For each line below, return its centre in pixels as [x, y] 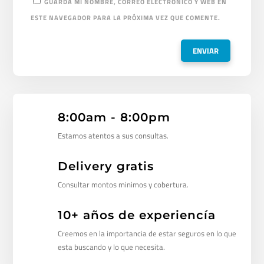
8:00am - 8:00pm [114, 118]
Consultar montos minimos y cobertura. [123, 185]
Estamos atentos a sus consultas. [113, 136]
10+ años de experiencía [136, 215]
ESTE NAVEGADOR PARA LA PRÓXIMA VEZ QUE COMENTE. [126, 18]
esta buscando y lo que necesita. [111, 247]
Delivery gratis [105, 166]
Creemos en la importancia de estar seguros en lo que [147, 234]
